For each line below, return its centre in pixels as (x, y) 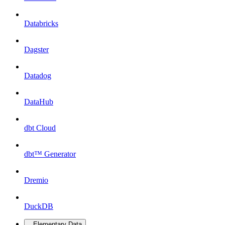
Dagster (36, 49)
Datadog (38, 75)
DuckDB (39, 206)
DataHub (39, 101)
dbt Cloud (40, 128)
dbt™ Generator (50, 154)
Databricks (41, 23)
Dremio (36, 180)
